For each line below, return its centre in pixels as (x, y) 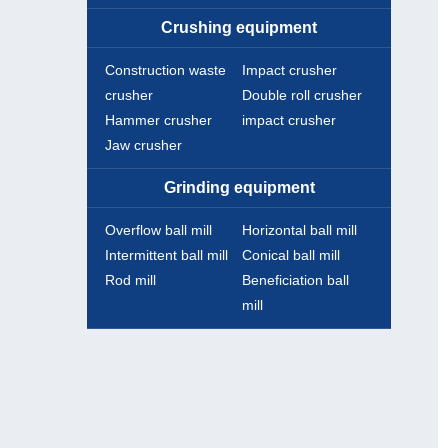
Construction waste (165, 70)
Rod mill (130, 280)
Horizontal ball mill (299, 230)
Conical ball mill (290, 255)
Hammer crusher (158, 120)
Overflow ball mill (158, 230)
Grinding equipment (239, 188)
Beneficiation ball (295, 280)
